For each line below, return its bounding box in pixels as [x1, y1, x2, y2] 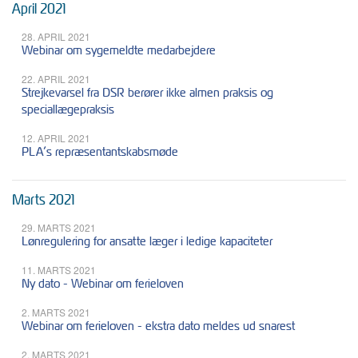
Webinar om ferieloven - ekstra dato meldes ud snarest [22, 317, 295, 335]
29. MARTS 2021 [22, 221, 96, 235]
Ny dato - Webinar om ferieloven [22, 275, 184, 292]
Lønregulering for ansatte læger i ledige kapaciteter [22, 233, 272, 250]
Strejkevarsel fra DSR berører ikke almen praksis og [22, 84, 273, 101]
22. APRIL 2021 [22, 72, 90, 86]
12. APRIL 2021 [22, 131, 90, 145]
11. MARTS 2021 [22, 263, 96, 277]
